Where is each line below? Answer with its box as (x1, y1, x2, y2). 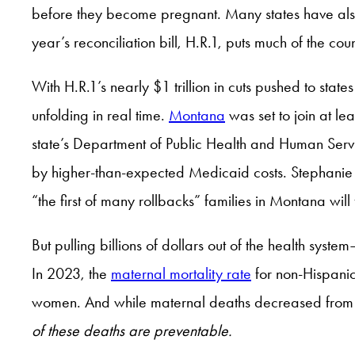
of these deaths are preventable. (32, 320, 232, 340)
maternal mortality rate (111, 263, 251, 283)
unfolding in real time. (32, 105, 169, 124)
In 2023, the (32, 263, 111, 283)
